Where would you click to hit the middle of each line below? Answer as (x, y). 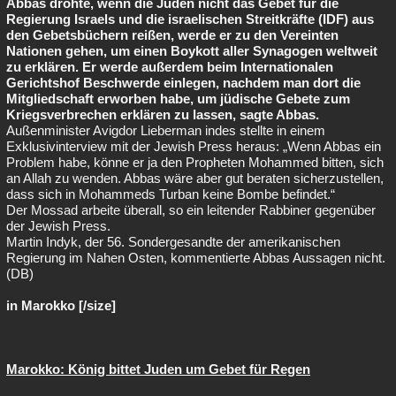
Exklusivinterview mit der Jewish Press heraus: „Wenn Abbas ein (194, 146)
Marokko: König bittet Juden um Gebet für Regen (158, 369)
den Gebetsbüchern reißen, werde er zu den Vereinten (172, 35)
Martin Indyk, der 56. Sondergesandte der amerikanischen (173, 242)
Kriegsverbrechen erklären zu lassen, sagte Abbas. (163, 114)
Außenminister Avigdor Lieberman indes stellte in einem (166, 130)
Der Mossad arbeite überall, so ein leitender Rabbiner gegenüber (191, 210)
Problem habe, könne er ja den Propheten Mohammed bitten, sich (195, 162)
